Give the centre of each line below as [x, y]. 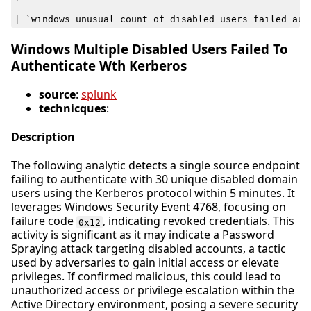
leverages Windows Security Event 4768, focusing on [149, 207]
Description [43, 137]
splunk [99, 94]
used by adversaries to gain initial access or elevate [145, 263]
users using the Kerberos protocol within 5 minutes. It [153, 193]
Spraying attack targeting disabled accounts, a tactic [149, 249]
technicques [73, 108]
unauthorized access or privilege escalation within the [153, 291]
